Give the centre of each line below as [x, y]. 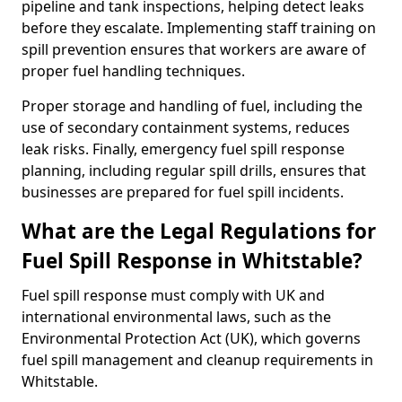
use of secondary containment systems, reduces [186, 127]
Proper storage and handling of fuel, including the [192, 106]
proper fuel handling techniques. [133, 71]
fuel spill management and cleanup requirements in [197, 360]
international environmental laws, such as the [176, 317]
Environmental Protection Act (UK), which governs [191, 338]
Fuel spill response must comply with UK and [173, 295]
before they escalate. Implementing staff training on [199, 28]
